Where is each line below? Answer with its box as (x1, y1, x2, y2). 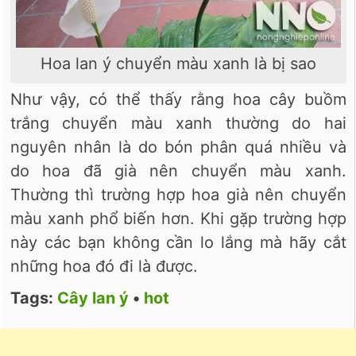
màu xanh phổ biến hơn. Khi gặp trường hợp (10, 209, 346, 229)
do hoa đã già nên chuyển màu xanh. (10, 161, 346, 181)
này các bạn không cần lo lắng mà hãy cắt (10, 233, 346, 253)
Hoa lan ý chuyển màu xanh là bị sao (40, 54, 316, 74)
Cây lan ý (57, 288, 129, 308)
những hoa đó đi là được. (10, 257, 198, 277)
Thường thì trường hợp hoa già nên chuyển (10, 185, 346, 205)
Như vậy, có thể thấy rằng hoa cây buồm (10, 90, 346, 110)
